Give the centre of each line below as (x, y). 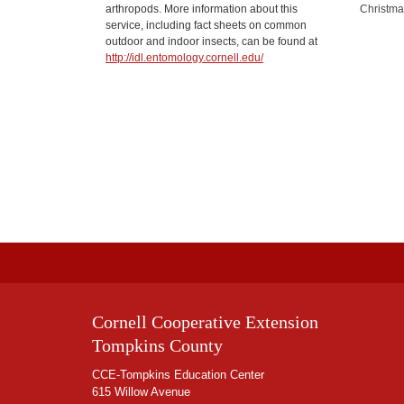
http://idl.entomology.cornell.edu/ (184, 57)
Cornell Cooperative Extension (205, 322)
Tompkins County (157, 346)
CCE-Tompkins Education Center (178, 375)
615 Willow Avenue (141, 392)
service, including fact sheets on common (206, 25)
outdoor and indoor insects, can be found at (211, 41)
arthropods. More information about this (202, 9)
